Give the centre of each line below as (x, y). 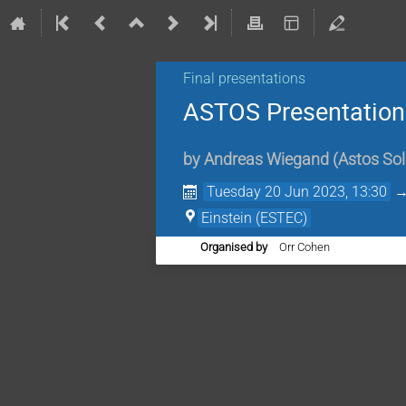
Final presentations (244, 78)
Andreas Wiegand (266, 160)
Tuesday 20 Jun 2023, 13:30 (297, 192)
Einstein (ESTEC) (254, 218)
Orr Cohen (305, 247)
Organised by (234, 247)
